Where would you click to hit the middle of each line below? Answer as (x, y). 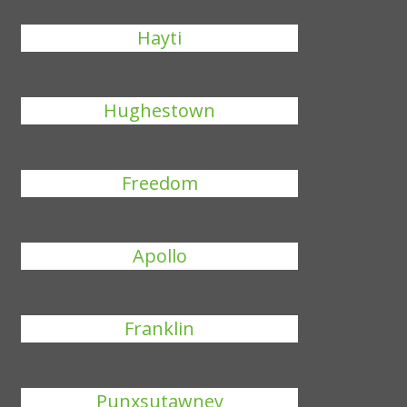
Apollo (159, 256)
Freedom (159, 183)
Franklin (160, 328)
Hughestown (160, 110)
